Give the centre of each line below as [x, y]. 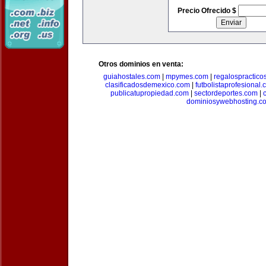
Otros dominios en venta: [141, 64]
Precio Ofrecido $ [208, 11]
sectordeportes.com [226, 93]
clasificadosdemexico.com [147, 85]
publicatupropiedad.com [150, 93]
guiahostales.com [132, 77]
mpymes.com [187, 77]
